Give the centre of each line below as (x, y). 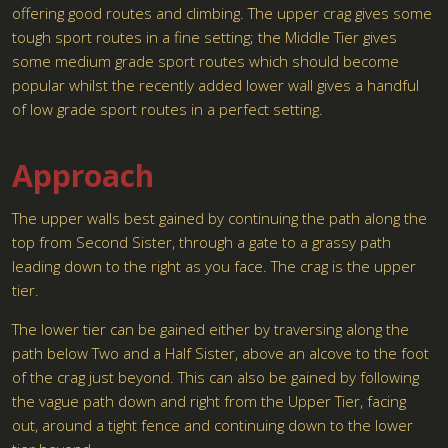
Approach (83, 175)
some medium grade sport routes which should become (206, 61)
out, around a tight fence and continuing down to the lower (213, 425)
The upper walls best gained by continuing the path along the (220, 218)
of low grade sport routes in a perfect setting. (168, 109)
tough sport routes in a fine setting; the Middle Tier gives (205, 37)
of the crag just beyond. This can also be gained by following (216, 377)
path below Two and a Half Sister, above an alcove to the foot (221, 353)
